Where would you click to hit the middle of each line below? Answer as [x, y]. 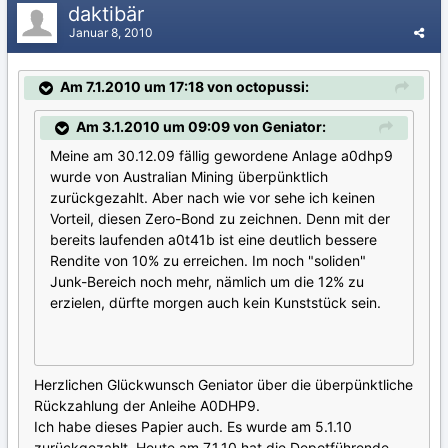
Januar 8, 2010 [111, 32]
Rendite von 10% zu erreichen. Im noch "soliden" [208, 261]
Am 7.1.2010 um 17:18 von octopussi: [184, 86]
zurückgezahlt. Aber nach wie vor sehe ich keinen [212, 198]
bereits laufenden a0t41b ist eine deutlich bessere [213, 240]
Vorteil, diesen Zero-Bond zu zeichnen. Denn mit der [220, 219]
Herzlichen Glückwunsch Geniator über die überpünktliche [223, 385]
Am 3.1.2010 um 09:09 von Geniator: [201, 126]
